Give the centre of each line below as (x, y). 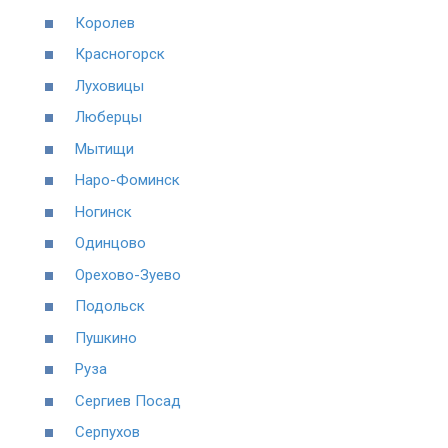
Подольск (110, 306)
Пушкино (106, 337)
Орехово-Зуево (128, 274)
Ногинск (103, 211)
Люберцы (108, 117)
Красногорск (120, 54)
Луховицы (109, 85)
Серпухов (107, 432)
